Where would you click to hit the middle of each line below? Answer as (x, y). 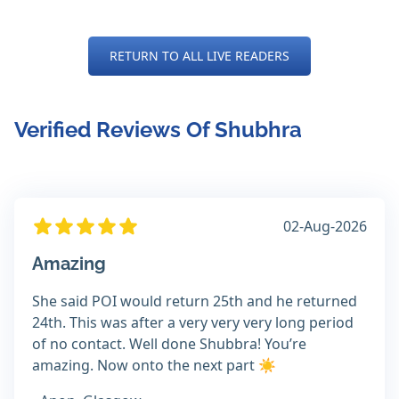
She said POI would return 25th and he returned (195, 301)
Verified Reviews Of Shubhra (158, 130)
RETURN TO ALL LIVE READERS (199, 56)
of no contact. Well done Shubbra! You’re (169, 344)
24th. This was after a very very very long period (193, 323)
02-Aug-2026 (325, 227)
